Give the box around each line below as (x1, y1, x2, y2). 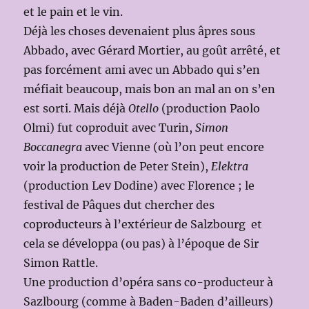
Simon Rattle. (23, 256, 99, 270)
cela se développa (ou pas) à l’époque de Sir (23, 237, 259, 251)
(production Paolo (159, 101, 261, 116)
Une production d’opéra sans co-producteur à (23, 275, 274, 290)
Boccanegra (23, 140, 83, 154)
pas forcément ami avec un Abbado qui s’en (23, 63, 261, 77)
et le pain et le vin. (23, 5, 123, 19)
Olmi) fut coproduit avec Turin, (23, 121, 196, 135)
